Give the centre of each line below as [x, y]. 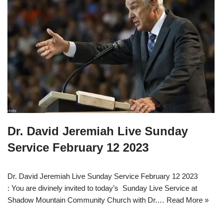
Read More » [188, 200]
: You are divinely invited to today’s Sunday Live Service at [102, 188]
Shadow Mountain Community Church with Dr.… [87, 200]
